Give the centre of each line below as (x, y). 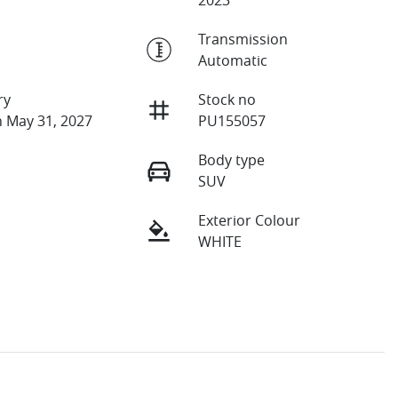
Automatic (232, 60)
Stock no (227, 99)
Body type (231, 159)
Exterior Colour (249, 220)
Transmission (243, 39)
